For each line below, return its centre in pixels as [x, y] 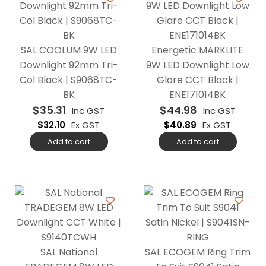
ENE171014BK [197, 94]
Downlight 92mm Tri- [69, 65]
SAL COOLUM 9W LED [69, 50]
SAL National [69, 252]
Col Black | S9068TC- [69, 80]
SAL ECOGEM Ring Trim [197, 252]
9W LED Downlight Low [197, 65]
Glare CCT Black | [197, 80]
